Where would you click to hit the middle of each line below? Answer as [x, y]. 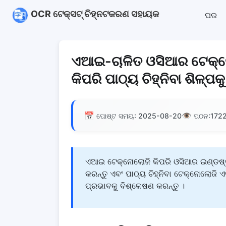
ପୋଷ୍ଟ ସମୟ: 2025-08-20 [139, 116]
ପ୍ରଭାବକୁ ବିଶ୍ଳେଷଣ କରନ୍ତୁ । [135, 186]
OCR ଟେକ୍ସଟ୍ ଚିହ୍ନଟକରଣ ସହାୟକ [95, 14]
